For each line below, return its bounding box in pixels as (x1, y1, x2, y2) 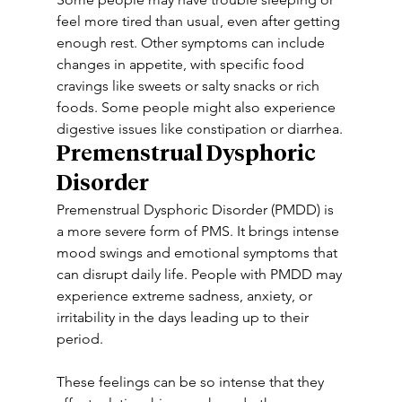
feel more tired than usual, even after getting (56, 13, 344, 30)
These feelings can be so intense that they (56, 373, 328, 390)
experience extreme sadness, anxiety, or (56, 287, 316, 304)
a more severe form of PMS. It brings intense (56, 223, 343, 240)
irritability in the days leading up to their (56, 309, 312, 326)
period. (56, 330, 103, 347)
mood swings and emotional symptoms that (56, 244, 341, 261)
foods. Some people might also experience (56, 99, 339, 116)
